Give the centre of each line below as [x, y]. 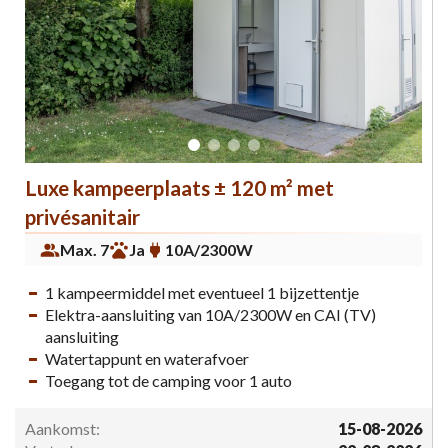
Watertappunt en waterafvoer [147, 358]
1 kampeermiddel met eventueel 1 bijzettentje [202, 292]
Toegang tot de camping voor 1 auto [168, 380]
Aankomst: [62, 428]
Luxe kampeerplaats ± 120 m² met [179, 187]
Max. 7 [84, 249]
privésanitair [82, 216]
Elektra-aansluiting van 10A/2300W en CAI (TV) [210, 314]
